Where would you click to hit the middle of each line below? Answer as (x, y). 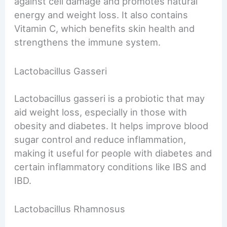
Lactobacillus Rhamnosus (70, 209)
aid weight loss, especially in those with (101, 112)
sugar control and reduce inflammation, (100, 139)
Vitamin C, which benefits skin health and (105, 29)
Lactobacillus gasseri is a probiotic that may (110, 98)
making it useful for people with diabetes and (113, 153)
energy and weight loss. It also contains (101, 15)
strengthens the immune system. (88, 42)
